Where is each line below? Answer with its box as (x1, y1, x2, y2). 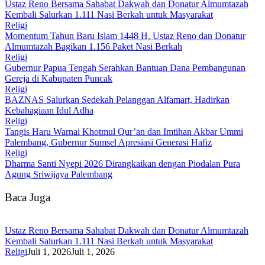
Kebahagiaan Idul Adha (5, 105, 93, 115)
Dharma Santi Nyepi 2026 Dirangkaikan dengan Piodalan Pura (5, 158, 240, 169)
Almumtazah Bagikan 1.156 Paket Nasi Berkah (5, 41, 182, 51)
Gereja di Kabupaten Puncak (5, 73, 112, 83)
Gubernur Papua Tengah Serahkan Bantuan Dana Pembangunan (5, 62, 245, 73)
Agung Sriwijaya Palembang (5, 169, 112, 179)
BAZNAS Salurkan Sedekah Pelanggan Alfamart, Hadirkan (5, 94, 230, 105)
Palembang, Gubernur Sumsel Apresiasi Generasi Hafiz (5, 137, 212, 147)
